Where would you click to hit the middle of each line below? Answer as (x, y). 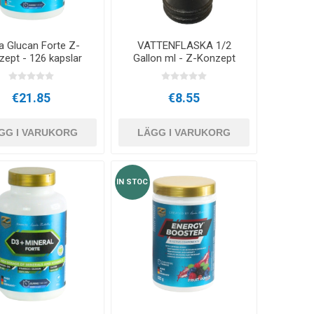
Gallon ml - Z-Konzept (184, 59)
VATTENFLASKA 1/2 (184, 46)
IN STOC (132, 182)
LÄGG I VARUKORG (184, 133)
